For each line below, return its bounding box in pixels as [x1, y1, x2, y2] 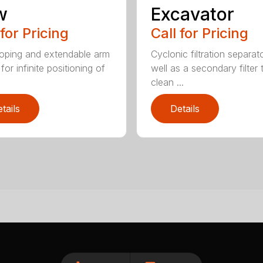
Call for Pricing [150, 24, 248, 42]
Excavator [150, 3, 234, 25]
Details [170, 102, 200, 114]
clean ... [150, 76, 184, 88]
